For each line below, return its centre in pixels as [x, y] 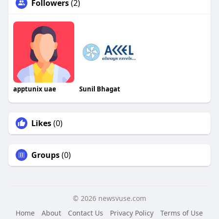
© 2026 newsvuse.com [109, 198]
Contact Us [86, 213]
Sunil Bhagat [99, 89]
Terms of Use [182, 213]
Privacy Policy [132, 213]
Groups [45, 155]
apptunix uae [34, 89]
